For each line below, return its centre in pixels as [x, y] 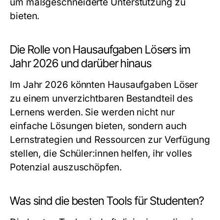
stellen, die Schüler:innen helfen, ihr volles [101, 153]
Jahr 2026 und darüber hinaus [81, 63]
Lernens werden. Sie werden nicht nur [92, 112]
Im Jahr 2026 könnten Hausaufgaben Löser [104, 85]
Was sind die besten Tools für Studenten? [107, 201]
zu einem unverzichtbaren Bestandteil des [102, 98]
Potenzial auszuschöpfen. [66, 167]
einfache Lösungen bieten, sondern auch [98, 126]
